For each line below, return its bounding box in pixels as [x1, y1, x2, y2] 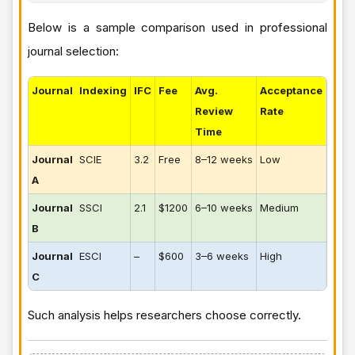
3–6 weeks [195, 249, 249, 262]
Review [195, 104, 233, 117]
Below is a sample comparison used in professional [28, 19, 327, 35]
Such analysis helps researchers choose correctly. [28, 307, 301, 323]
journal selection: [28, 43, 119, 59]
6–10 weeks [195, 200, 253, 214]
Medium [260, 200, 299, 214]
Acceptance [260, 83, 323, 97]
